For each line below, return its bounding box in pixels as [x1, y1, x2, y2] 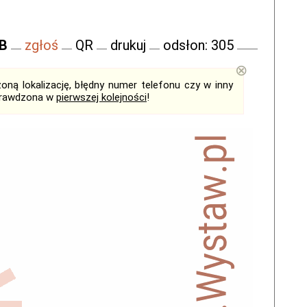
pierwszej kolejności [56, 91, 147, 103]
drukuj [110, 37, 146, 53]
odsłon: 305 [163, 37, 234, 53]
